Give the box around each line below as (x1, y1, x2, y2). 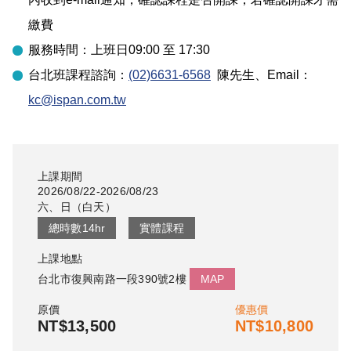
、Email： (255, 67, 312, 81)
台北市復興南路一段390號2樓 (38, 273, 186, 286)
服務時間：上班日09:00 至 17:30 (28, 42, 210, 56)
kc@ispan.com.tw (28, 92, 126, 107)
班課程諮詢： (53, 67, 128, 81)
